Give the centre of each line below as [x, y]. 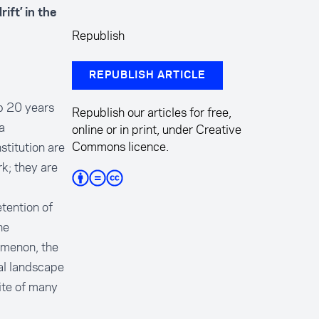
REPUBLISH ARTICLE [147, 75]
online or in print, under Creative [156, 130]
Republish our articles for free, [151, 113]
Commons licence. [120, 147]
